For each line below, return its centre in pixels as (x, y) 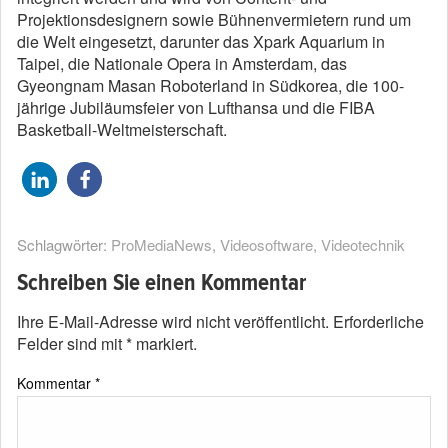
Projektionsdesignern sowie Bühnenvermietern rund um (214, 20)
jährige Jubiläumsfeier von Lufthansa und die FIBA (196, 108)
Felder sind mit (71, 344)
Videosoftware (266, 245)
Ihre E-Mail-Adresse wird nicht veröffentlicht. (173, 322)
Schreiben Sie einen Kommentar (161, 283)
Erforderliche (378, 322)
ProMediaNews (161, 245)
